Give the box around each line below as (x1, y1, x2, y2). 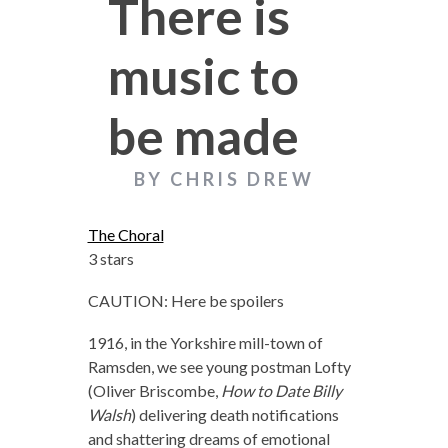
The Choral (87, 225, 164, 245)
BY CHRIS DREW (133, 168, 315, 191)
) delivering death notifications (130, 405, 339, 425)
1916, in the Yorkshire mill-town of (87, 333, 323, 353)
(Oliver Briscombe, (87, 381, 221, 401)
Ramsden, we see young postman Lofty (87, 357, 351, 377)
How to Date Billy (220, 381, 342, 401)
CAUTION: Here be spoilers (87, 291, 284, 311)
